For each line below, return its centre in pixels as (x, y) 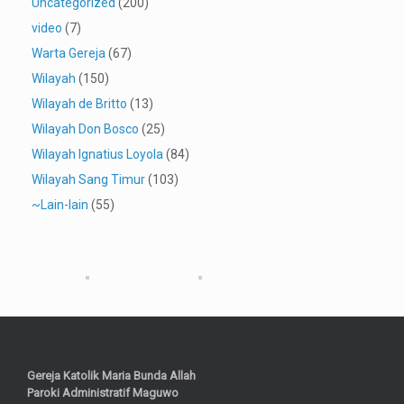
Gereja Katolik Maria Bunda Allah (111, 375)
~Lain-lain (60, 205)
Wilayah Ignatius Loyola (97, 155)
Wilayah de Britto (79, 104)
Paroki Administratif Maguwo (103, 392)
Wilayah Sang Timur (88, 180)
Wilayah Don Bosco (85, 129)
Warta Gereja (69, 54)
